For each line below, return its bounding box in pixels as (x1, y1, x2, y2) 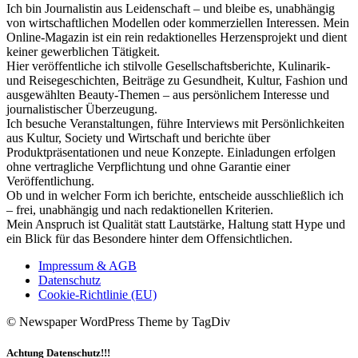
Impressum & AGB (38, 259, 137, 273)
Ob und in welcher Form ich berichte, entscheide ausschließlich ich (6, 189, 344, 203)
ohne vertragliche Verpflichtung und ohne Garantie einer (6, 160, 290, 174)
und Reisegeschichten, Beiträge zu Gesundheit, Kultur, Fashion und (6, 74, 348, 88)
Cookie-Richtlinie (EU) (38, 288, 157, 302)
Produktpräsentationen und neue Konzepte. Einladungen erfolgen (6, 145, 336, 160)
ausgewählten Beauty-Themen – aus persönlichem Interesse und (6, 88, 329, 102)
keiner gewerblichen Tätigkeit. (6, 45, 160, 59)
